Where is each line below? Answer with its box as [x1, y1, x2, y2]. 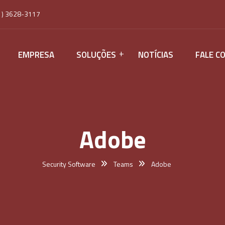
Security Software [42, 159, 95, 169]
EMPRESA [18, 48, 54, 61]
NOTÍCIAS [138, 48, 173, 61]
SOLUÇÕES [76, 48, 116, 61]
